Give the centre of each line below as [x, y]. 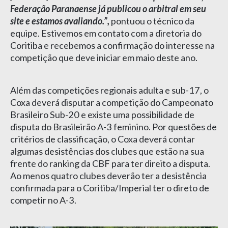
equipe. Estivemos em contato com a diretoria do [106, 33]
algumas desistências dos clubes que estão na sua [107, 151]
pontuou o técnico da [153, 21]
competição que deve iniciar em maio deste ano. [104, 57]
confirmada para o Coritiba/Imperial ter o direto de [110, 188]
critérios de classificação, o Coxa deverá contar [103, 139]
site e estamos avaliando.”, [61, 21]
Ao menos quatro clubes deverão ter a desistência [108, 175]
